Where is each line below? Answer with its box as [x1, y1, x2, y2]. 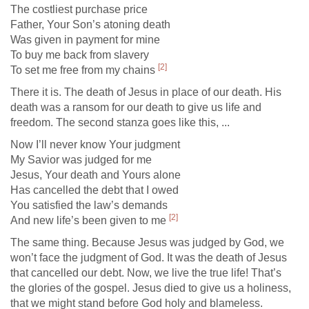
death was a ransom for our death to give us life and [10, 101, 261, 113]
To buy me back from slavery [10, 49, 149, 61]
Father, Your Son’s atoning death [10, 19, 170, 30]
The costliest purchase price [10, 3, 148, 15]
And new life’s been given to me [10, 215, 169, 226]
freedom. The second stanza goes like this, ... [10, 117, 230, 128]
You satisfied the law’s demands [10, 199, 168, 211]
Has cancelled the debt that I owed [10, 184, 179, 196]
